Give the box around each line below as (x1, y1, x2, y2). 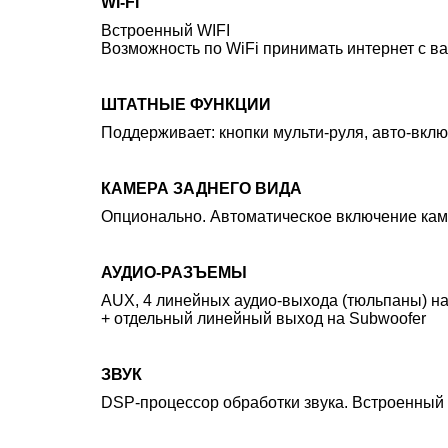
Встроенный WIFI (101, 22, 230, 39)
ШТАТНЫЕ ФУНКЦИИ (101, 96, 271, 113)
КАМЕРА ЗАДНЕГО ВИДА (101, 180, 302, 197)
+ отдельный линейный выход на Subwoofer (101, 310, 426, 327)
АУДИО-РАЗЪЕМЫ (101, 264, 247, 281)
